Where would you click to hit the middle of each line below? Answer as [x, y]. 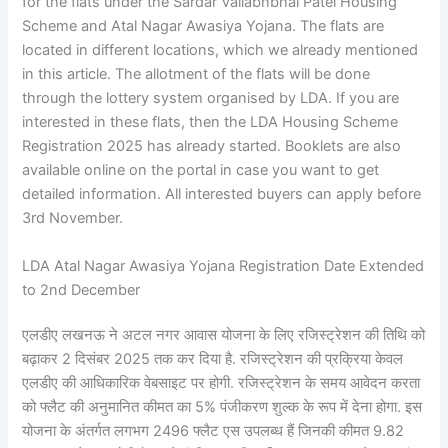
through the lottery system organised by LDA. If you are [211, 98]
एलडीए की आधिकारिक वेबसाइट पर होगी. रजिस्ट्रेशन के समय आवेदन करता [221, 383]
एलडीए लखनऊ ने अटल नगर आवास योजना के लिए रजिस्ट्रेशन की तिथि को [224, 335]
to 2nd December [81, 289]
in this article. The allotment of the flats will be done [196, 74]
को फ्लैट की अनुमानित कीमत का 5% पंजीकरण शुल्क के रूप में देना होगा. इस [222, 407]
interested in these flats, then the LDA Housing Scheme [210, 122]
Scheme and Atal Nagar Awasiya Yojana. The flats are [203, 26]
